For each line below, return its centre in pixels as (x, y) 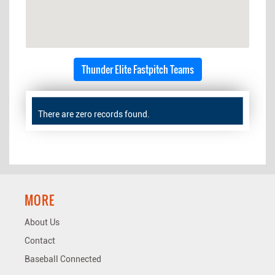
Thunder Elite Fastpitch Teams (137, 69)
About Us (42, 222)
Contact (40, 240)
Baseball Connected (63, 259)
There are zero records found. (94, 114)
